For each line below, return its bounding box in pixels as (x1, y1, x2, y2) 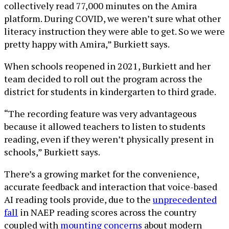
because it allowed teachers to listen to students (4, 120, 205, 132)
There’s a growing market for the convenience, (4, 168, 199, 180)
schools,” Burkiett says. (4, 146, 100, 158)
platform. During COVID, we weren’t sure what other (4, 12, 221, 25)
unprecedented (153, 193, 217, 205)
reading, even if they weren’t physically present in (4, 133, 214, 145)
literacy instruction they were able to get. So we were (4, 25, 225, 37)
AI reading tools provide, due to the (4, 193, 153, 205)
